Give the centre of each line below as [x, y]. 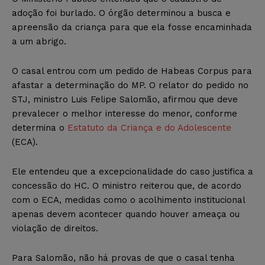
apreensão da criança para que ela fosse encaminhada [132, 27]
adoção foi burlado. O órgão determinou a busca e [121, 13]
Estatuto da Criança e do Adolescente [149, 127]
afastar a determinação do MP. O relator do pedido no [130, 85]
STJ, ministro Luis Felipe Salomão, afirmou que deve [125, 99]
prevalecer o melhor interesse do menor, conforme [125, 113]
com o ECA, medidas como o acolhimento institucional [128, 200]
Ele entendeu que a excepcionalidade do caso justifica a [132, 171]
